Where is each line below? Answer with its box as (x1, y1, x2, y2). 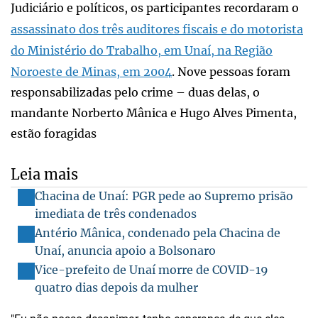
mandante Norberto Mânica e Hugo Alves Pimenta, (11, 105, 297, 120)
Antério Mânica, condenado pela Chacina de (35, 225, 280, 240)
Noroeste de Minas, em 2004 (11, 64, 172, 79)
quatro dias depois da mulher (35, 280, 198, 295)
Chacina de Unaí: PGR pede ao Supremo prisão (35, 188, 293, 203)
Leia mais (11, 165, 78, 183)
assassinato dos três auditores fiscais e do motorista (11, 21, 303, 36)
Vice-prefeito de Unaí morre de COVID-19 (35, 262, 268, 277)
